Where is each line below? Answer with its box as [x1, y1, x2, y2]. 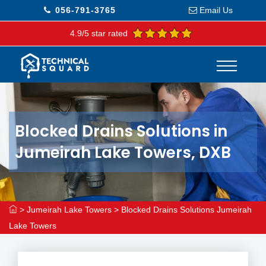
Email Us [199, 5, 233, 15]
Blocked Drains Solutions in [15, 121, 227, 142]
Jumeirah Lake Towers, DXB [15, 142, 231, 163]
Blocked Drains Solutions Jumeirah [121, 205, 252, 214]
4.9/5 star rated [70, 28, 128, 38]
